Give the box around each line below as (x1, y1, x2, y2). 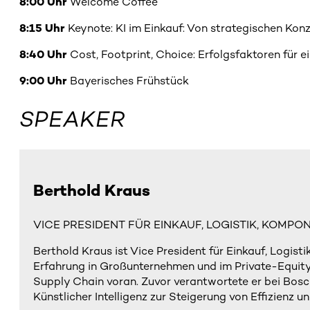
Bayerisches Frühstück (67, 74, 189, 88)
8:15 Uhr (19, 21, 65, 35)
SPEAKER (19, 105, 125, 132)
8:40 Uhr (19, 48, 67, 62)
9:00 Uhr (19, 74, 67, 88)
